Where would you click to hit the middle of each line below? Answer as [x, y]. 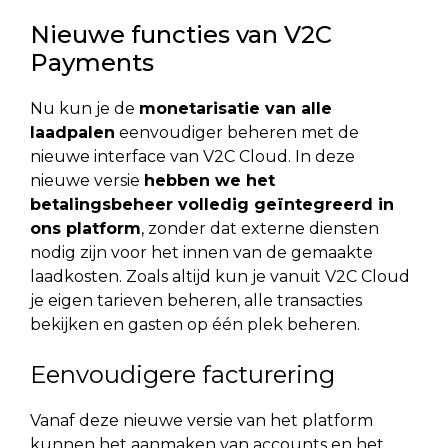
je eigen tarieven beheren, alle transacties [196, 300]
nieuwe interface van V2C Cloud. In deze [192, 156]
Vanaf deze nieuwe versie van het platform [201, 420]
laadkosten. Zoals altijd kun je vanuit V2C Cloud [220, 276]
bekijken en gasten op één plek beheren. [195, 324]
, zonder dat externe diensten [260, 228]
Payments [92, 62]
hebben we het [209, 180]
